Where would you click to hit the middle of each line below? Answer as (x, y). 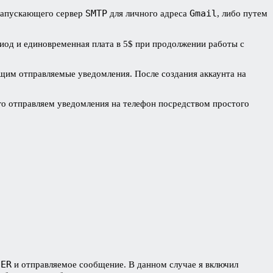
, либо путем (242, 13)
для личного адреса (148, 13)
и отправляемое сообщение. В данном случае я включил (125, 264)
